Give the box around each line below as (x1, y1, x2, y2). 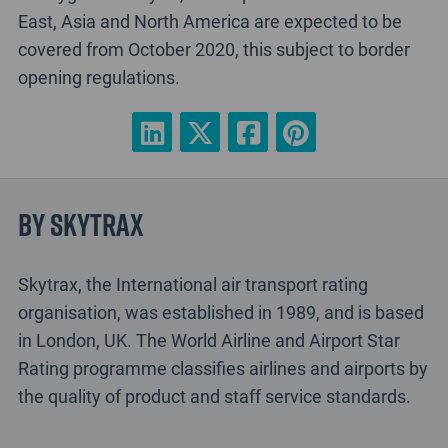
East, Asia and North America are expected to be (17, 9, 402, 34)
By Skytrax (17, 201, 144, 247)
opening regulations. (17, 65, 180, 90)
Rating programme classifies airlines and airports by (17, 355, 428, 380)
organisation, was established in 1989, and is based (17, 299, 424, 324)
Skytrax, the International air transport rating (17, 271, 368, 296)
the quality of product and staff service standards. (17, 383, 411, 408)
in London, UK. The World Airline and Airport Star (17, 327, 400, 352)
